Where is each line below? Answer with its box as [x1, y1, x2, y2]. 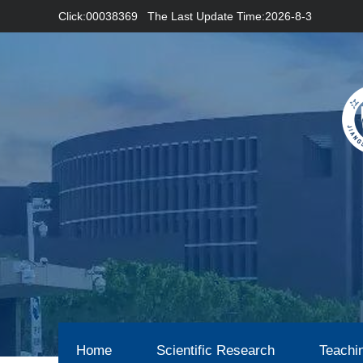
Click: [58, 10, 86, 23]
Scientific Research [156, 343, 275, 358]
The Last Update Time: [147, 10, 265, 23]
